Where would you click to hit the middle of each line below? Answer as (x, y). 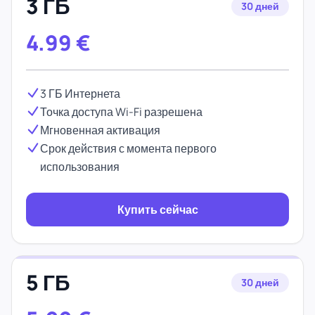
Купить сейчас (157, 210)
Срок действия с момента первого (128, 148)
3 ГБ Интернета (80, 94)
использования (80, 167)
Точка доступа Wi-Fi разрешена (121, 112)
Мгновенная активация (100, 130)
